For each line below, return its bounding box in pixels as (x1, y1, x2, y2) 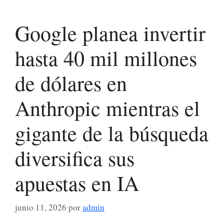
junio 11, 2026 (15, 201, 66, 213)
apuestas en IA (15, 169, 139, 197)
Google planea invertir (15, 19, 205, 47)
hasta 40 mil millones (15, 44, 197, 72)
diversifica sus (15, 144, 134, 172)
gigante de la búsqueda (15, 119, 208, 147)
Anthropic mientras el (15, 94, 200, 122)
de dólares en (15, 69, 127, 97)
